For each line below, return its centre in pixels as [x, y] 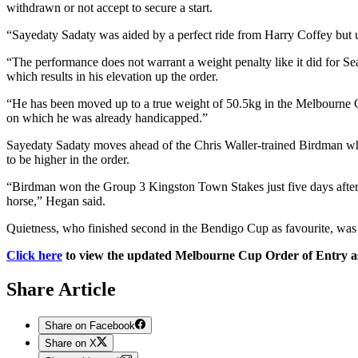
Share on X [71, 344]
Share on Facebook [90, 325]
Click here [34, 255]
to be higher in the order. [68, 159]
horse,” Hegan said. [58, 201]
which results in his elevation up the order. [112, 76]
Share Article [61, 289]
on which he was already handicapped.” [107, 117]
